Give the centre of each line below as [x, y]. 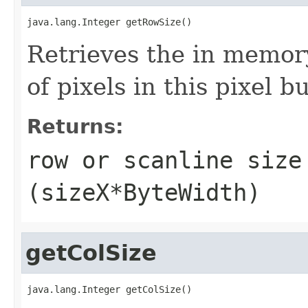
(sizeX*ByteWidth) [144, 192]
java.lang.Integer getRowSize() [109, 22]
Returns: [75, 126]
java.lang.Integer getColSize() [109, 289]
